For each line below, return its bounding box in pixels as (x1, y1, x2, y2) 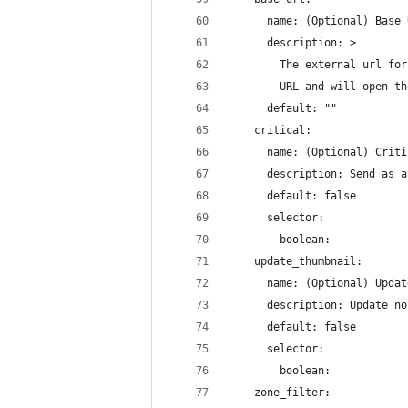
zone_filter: (229, 386, 331, 399)
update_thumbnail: (229, 255, 362, 268)
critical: (229, 124, 311, 137)
